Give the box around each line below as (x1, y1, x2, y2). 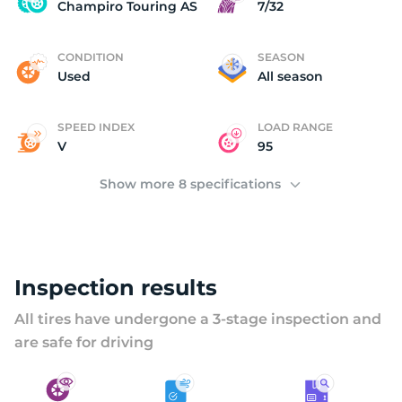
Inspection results (14, 275, 217, 301)
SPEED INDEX (57, 120, 135, 134)
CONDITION (57, 50, 124, 64)
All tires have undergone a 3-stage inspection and (14, 310, 381, 328)
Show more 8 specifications (99, 176, 284, 192)
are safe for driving (14, 334, 153, 351)
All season (258, 68, 323, 84)
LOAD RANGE (258, 120, 333, 134)
